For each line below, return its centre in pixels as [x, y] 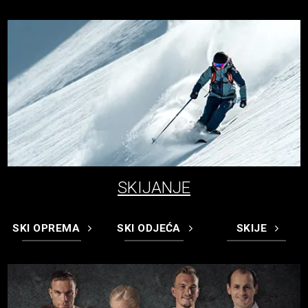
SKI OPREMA [46, 229]
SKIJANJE [154, 187]
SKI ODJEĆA [149, 229]
